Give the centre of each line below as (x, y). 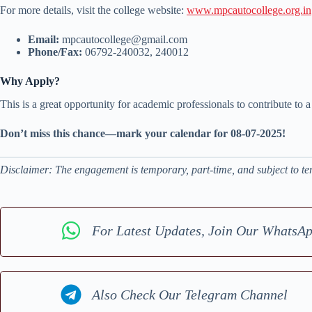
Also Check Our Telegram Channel (190, 294)
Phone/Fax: (55, 52)
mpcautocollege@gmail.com (123, 40)
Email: (44, 40)
